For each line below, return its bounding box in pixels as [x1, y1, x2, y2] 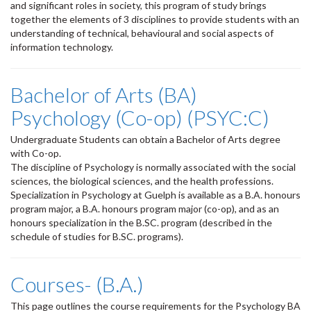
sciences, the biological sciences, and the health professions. [10, 175, 274, 187]
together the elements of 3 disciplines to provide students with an [10, 13, 299, 25]
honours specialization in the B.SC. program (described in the [10, 217, 272, 228]
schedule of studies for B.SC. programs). [10, 230, 183, 242]
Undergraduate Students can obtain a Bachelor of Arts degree [10, 133, 280, 145]
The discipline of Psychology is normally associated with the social [10, 161, 296, 173]
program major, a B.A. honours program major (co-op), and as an [10, 203, 279, 215]
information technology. [10, 41, 113, 53]
